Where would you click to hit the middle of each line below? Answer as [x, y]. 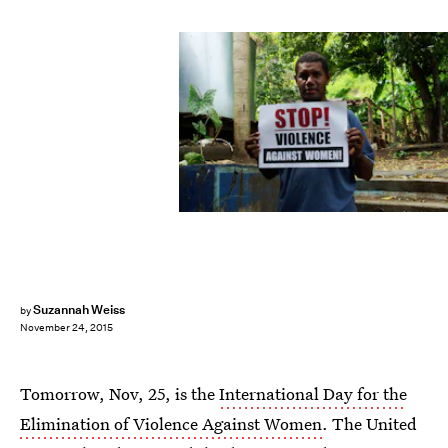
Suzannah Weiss [79, 309]
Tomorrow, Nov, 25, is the [119, 393]
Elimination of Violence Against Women [171, 423]
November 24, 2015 [66, 328]
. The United [369, 423]
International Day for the [313, 393]
